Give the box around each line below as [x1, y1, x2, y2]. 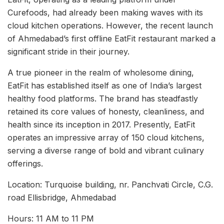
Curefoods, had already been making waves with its [7, 7, 203, 17]
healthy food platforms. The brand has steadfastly [7, 93, 198, 103]
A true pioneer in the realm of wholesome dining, [7, 67, 194, 77]
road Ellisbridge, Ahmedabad [7, 192, 116, 202]
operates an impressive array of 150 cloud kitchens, [7, 132, 204, 142]
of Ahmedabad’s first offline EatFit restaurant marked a [7, 33, 215, 43]
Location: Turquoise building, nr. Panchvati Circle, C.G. [7, 179, 213, 189]
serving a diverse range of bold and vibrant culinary [7, 145, 204, 155]
